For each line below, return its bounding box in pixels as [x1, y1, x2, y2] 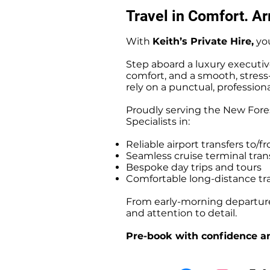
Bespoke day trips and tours [126, 162, 262, 173]
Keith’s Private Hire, [152, 36, 254, 47]
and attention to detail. [126, 207, 237, 219]
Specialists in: [126, 116, 190, 127]
